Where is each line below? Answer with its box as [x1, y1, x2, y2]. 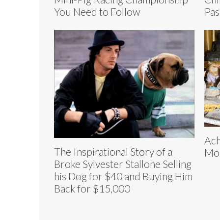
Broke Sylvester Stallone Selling [54, 157, 192, 170]
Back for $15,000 [54, 182, 130, 194]
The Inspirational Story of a [54, 145, 172, 158]
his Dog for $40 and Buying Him [54, 169, 192, 182]
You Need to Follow [54, 5, 140, 18]
